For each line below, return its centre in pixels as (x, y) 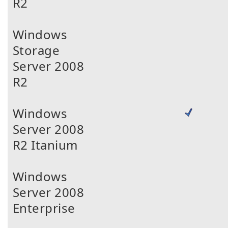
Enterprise (44, 208)
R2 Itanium (45, 145)
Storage (36, 50)
